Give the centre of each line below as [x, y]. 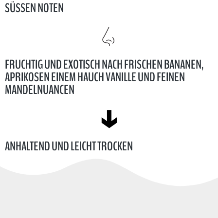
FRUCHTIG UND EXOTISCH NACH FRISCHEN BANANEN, [104, 64]
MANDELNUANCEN [40, 90]
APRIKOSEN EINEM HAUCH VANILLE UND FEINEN [95, 77]
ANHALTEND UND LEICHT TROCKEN [69, 146]
